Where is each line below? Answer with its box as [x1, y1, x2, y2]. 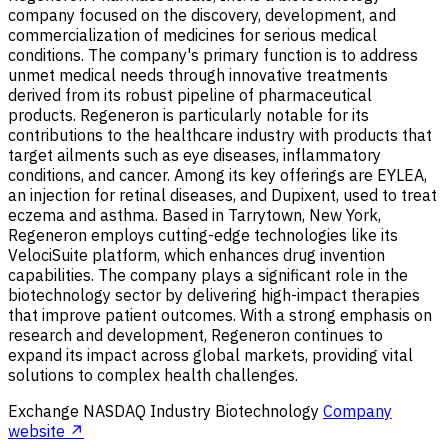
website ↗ [8, 421, 84, 442]
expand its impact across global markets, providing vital [8, 345, 413, 366]
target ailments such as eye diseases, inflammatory [8, 145, 381, 166]
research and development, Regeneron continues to [8, 325, 383, 346]
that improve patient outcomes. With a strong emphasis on [8, 305, 432, 326]
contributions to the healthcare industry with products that [8, 125, 432, 146]
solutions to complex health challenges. [8, 365, 298, 386]
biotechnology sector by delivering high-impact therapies [8, 285, 420, 306]
